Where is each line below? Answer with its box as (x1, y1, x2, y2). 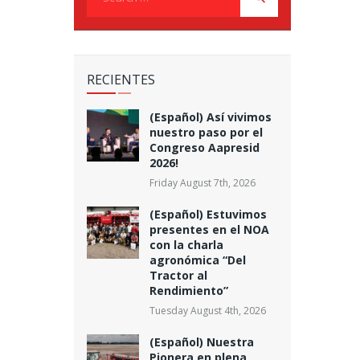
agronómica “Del (149, 252, 246, 268)
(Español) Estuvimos (149, 206, 267, 222)
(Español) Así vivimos (149, 108, 272, 125)
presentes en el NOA (149, 221, 269, 237)
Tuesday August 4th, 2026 (149, 303, 266, 317)
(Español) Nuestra (149, 333, 254, 350)
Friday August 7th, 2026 (149, 175, 256, 190)
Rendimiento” (149, 282, 228, 298)
